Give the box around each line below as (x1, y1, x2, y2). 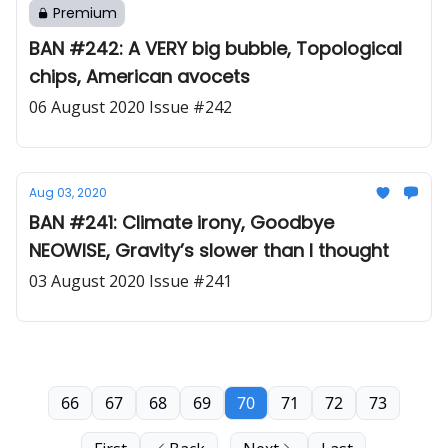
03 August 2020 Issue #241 (149, 270, 232, 292)
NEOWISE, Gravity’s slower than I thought (29, 238, 389, 263)
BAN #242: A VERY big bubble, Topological (29, 36, 402, 61)
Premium (53, 3, 117, 23)
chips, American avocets (29, 64, 250, 89)
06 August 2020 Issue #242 (149, 96, 232, 118)
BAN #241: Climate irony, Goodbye (29, 210, 334, 235)
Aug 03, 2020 (29, 184, 107, 201)
